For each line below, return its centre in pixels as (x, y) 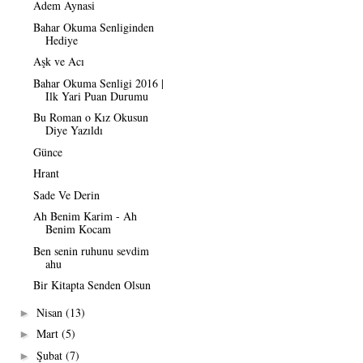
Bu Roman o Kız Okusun (90, 117)
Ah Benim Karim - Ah (85, 216)
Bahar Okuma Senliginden (93, 27)
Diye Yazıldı (74, 130)
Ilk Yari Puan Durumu (96, 96)
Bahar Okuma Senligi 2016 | (98, 83)
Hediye (61, 40)
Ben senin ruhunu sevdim (91, 250)
